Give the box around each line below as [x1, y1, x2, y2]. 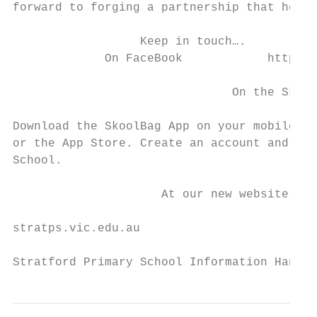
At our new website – [13, 188, 303, 201]
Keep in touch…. [13, 35, 246, 48]
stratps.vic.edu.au [13, 222, 140, 235]
